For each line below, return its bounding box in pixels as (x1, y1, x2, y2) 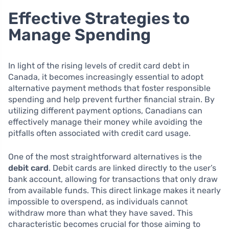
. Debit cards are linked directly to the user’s (49, 163, 216, 173)
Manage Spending (8, 25, 151, 44)
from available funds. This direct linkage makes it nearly (8, 186, 221, 195)
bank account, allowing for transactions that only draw (8, 174, 218, 184)
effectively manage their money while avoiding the (8, 117, 202, 127)
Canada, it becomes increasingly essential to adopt (8, 72, 203, 82)
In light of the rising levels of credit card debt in (8, 61, 190, 71)
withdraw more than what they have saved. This (8, 208, 193, 218)
